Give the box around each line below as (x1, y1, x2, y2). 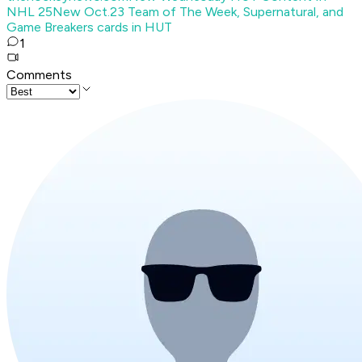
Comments (6, 67, 72, 83)
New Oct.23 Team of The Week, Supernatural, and (53, 4, 343, 20)
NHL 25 (6, 4, 53, 20)
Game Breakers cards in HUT (6, 19, 172, 36)
